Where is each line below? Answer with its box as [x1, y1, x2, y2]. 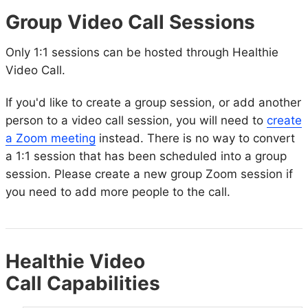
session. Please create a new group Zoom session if [5, 167, 293, 181]
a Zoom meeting [5, 131, 96, 146]
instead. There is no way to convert [96, 131, 295, 146]
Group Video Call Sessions [5, 10, 255, 34]
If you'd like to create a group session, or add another [5, 96, 301, 110]
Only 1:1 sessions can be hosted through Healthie [5, 45, 278, 59]
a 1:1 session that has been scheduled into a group [5, 149, 287, 164]
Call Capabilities [5, 272, 165, 296]
